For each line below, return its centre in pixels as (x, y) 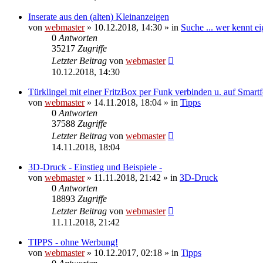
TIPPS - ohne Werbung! (73, 242)
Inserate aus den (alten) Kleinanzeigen (99, 16)
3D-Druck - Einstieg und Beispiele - (95, 167)
